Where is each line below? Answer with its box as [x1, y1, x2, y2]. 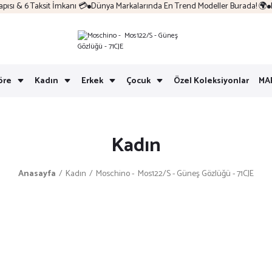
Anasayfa [18, 167, 56, 181]
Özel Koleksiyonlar [174, 73, 249, 88]
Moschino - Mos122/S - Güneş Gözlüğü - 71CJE [96, 167, 254, 181]
